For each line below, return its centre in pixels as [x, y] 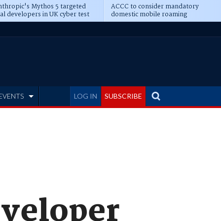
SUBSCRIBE [123, 96]
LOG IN [86, 96]
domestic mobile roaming [149, 15]
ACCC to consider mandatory [155, 7]
